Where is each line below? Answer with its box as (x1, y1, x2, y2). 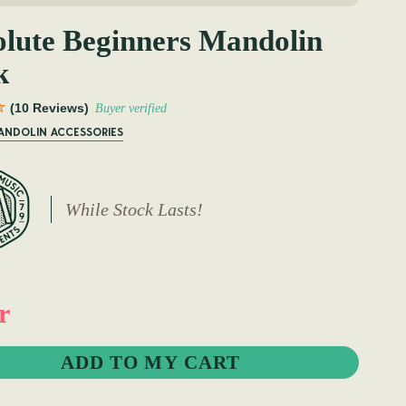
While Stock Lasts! (64, 199, 203, 220)
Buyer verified (95, 101, 167, 116)
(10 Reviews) (10, 101, 89, 116)
